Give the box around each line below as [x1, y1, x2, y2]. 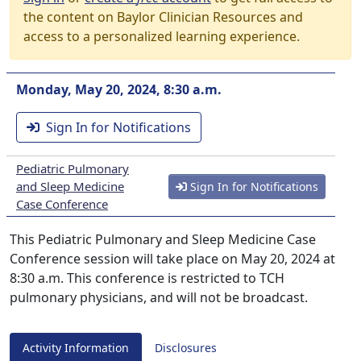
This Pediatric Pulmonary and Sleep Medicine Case [10, 230, 316, 248]
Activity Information [23, 340, 129, 355]
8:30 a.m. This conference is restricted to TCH [10, 269, 284, 287]
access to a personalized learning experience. [23, 27, 300, 45]
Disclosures [155, 340, 217, 355]
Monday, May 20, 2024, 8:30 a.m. [16, 81, 222, 98]
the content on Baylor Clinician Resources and [23, 8, 303, 26]
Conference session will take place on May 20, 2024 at [10, 250, 335, 268]
